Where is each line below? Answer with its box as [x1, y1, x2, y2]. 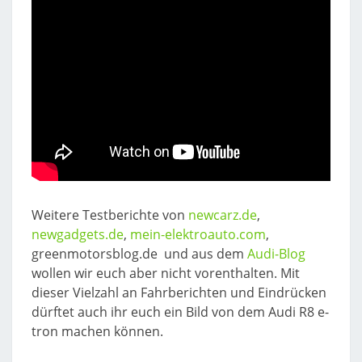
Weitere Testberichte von [32, 206, 188, 224]
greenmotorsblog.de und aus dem [32, 245, 247, 263]
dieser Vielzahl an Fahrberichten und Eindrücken [32, 284, 326, 301]
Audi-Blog [247, 245, 305, 263]
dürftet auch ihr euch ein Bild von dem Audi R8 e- [32, 303, 329, 321]
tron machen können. [32, 322, 163, 340]
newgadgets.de [32, 225, 124, 243]
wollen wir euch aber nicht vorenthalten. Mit [32, 264, 300, 282]
